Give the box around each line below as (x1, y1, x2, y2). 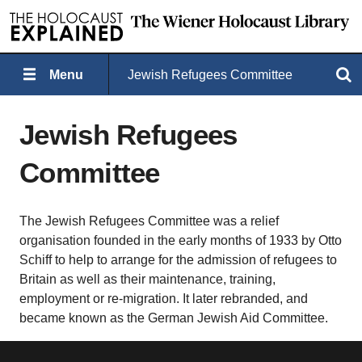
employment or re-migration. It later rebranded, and (19, 292, 308, 305)
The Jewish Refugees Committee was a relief (19, 214, 279, 228)
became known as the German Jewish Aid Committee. (19, 311, 328, 325)
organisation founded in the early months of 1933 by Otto (19, 234, 342, 247)
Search (238, 68, 273, 81)
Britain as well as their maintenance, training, (19, 272, 276, 286)
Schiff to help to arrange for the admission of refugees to (19, 253, 337, 267)
